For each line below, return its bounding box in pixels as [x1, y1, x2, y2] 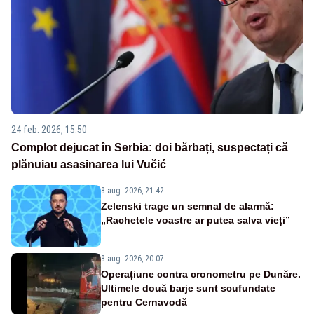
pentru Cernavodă [101, 296, 187, 308]
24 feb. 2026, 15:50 [11, 124, 87, 136]
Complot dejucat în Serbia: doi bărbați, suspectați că [11, 142, 288, 154]
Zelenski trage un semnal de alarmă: [101, 200, 274, 212]
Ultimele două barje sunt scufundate [101, 282, 275, 294]
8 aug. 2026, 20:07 [101, 254, 164, 264]
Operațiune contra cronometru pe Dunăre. [101, 268, 301, 280]
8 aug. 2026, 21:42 [101, 186, 164, 196]
